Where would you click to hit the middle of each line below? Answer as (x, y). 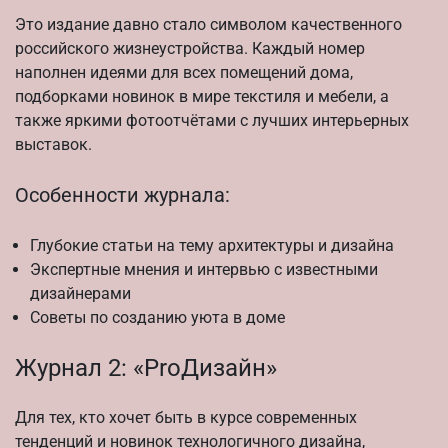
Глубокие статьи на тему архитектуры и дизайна (212, 245)
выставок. (53, 144)
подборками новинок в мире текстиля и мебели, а (202, 96)
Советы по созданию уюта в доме (157, 317)
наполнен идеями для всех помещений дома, (184, 72)
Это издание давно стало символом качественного (208, 24)
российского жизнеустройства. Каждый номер (190, 48)
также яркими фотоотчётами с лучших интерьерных (212, 120)
